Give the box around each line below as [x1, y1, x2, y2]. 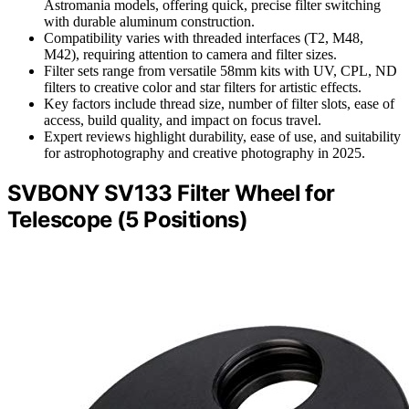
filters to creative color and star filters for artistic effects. [44, 79, 362, 95]
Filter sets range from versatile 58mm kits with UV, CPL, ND [44, 62, 397, 79]
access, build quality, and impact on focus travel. [44, 111, 321, 128]
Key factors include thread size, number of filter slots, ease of [44, 95, 394, 111]
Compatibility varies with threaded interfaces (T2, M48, [44, 29, 363, 46]
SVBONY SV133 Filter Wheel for [7, 179, 335, 206]
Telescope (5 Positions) [7, 205, 248, 233]
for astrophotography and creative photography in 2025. [44, 144, 365, 161]
